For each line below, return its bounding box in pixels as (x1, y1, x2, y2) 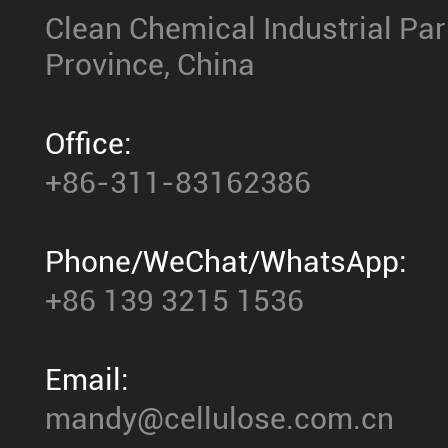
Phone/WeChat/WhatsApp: (45, 244, 407, 279)
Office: (45, 126, 132, 161)
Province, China (45, 47, 255, 82)
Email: (45, 362, 129, 397)
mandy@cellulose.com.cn (45, 401, 394, 436)
